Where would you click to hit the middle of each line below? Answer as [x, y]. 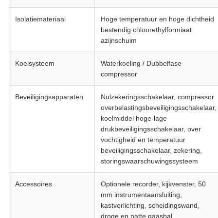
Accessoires [33, 184]
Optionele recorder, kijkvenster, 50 [153, 184]
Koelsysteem [35, 64]
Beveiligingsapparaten [49, 97]
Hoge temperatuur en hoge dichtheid [157, 19]
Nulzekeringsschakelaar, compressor [157, 97]
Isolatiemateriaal [40, 19]
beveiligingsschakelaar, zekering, [151, 151]
